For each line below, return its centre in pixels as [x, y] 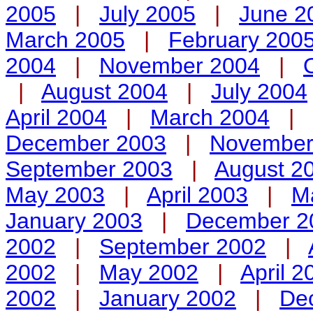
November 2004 [180, 66]
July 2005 [147, 14]
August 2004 [104, 92]
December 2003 [86, 143]
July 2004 [259, 92]
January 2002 [168, 298]
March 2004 [210, 117]
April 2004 [56, 117]
